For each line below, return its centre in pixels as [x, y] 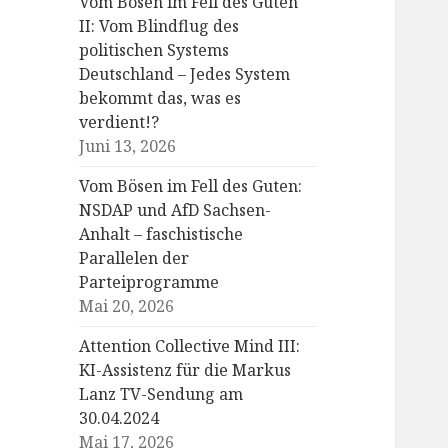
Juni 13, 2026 [128, 146]
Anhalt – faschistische [161, 234]
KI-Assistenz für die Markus [185, 370]
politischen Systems [154, 50]
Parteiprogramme [149, 282]
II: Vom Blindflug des [159, 26]
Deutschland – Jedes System [185, 74]
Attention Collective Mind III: [190, 346]
